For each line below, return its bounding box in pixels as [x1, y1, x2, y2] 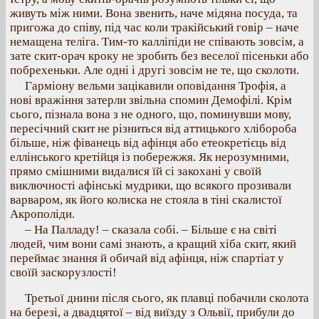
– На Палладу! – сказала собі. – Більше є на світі [25, 223, 277, 236]
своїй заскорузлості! [10, 266, 117, 279]
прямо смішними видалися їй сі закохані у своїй [10, 164, 261, 178]
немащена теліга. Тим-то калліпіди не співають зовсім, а [10, 35, 304, 48]
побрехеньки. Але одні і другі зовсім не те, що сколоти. [10, 63, 299, 77]
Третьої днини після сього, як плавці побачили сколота [25, 291, 309, 305]
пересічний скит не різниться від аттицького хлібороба [10, 122, 297, 135]
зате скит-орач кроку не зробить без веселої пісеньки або [10, 49, 309, 63]
